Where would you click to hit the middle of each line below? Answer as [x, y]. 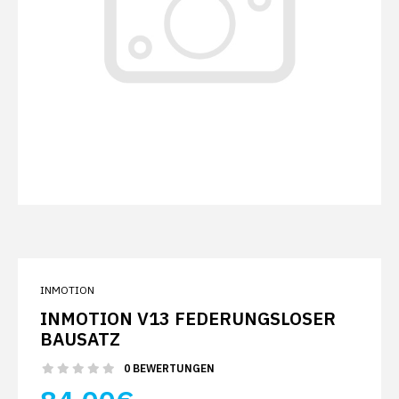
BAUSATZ [80, 339]
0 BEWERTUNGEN [169, 368]
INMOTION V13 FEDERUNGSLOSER [188, 318]
